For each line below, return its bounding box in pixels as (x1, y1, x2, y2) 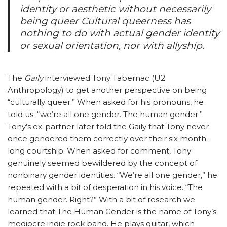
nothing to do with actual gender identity (20, 27, 219, 39)
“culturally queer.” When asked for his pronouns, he (8, 97, 204, 107)
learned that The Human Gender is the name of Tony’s (8, 206, 216, 216)
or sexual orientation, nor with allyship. (20, 39, 204, 51)
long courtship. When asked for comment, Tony (8, 145, 191, 156)
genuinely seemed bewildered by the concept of (8, 158, 197, 168)
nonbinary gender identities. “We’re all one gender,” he (8, 170, 217, 180)
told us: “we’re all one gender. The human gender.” (8, 109, 203, 119)
